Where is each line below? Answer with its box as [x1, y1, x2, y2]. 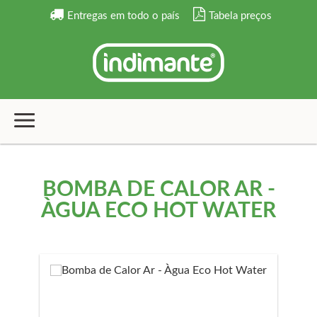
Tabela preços [208, 11, 272, 21]
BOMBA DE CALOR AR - [42, 179, 275, 200]
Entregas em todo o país [67, 11, 180, 21]
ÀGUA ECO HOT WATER [41, 200, 276, 221]
